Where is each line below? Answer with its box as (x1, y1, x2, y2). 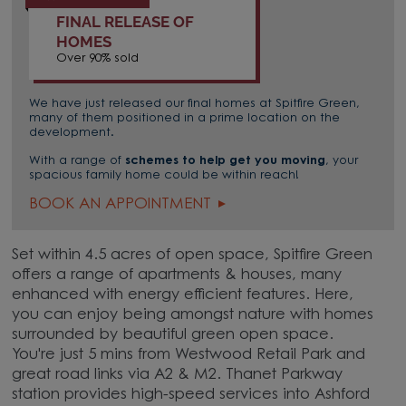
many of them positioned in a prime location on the (29, 112, 341, 125)
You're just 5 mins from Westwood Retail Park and (12, 347, 366, 362)
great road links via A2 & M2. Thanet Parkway (12, 367, 343, 382)
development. (29, 127, 115, 140)
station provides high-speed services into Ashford (12, 387, 371, 402)
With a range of (29, 155, 126, 168)
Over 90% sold (56, 52, 140, 64)
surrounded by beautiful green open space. (12, 327, 334, 343)
